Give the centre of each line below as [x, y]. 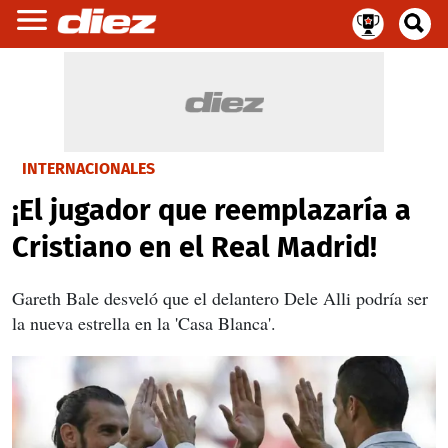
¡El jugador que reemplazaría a [211, 210]
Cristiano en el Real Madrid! [194, 247]
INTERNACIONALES [88, 168]
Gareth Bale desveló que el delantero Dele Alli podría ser [220, 298]
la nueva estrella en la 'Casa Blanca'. [144, 323]
